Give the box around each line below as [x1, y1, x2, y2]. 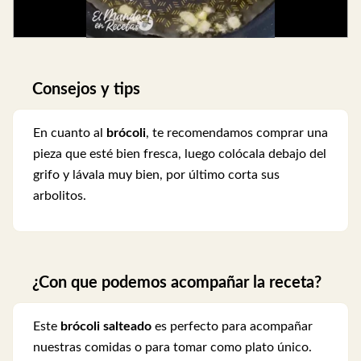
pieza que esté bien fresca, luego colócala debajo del [33, 147, 326, 160]
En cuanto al [33, 126, 106, 139]
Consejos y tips [32, 81, 140, 98]
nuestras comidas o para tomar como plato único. [33, 341, 312, 355]
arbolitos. [33, 189, 86, 202]
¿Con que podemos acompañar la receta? [32, 275, 322, 292]
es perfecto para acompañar [155, 320, 313, 334]
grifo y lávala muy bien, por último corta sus [33, 168, 280, 181]
